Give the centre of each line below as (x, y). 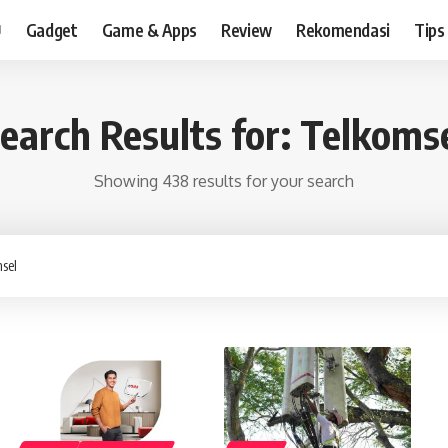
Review (246, 29)
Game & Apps (149, 29)
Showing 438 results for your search (224, 181)
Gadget (51, 29)
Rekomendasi (343, 29)
